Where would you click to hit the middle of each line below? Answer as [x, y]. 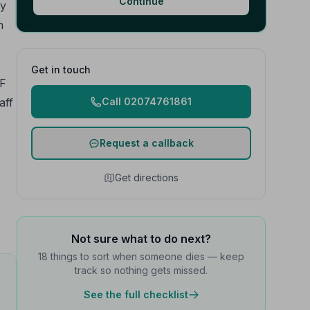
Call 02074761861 [147, 101]
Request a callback [147, 143]
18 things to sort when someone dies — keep [141, 256]
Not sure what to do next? [141, 239]
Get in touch [61, 70]
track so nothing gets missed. [141, 270]
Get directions [147, 177]
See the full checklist [136, 294]
